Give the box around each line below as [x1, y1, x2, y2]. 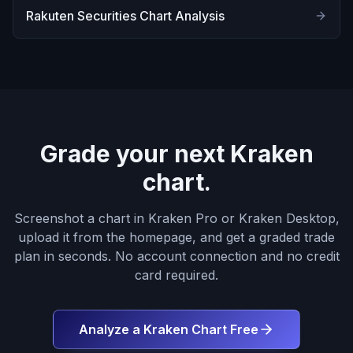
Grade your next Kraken [39, 139, 314, 168]
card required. [135, 267, 218, 283]
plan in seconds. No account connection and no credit [13, 248, 340, 264]
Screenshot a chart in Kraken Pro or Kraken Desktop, [13, 210, 340, 226]
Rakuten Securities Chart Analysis [26, 8, 225, 24]
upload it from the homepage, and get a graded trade [18, 229, 335, 245]
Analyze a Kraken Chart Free [79, 321, 258, 337]
